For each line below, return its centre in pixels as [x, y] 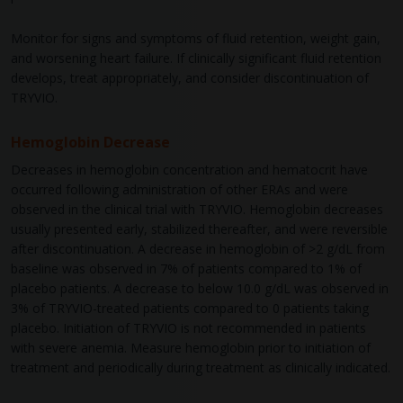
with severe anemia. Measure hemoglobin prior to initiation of [191, 348]
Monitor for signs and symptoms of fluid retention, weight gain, [196, 39]
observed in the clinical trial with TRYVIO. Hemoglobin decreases [197, 210]
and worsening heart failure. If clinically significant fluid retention [196, 58]
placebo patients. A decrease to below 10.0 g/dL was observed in [200, 289]
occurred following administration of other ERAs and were [179, 190]
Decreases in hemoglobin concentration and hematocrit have [189, 170]
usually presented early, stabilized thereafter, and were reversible [199, 229]
